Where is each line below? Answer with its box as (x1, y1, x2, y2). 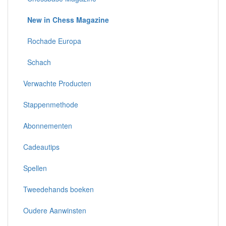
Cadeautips (23, 142, 60, 152)
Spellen (23, 163, 47, 174)
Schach (23, 57, 51, 68)
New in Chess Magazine (27, 15, 109, 25)
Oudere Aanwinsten (23, 205, 86, 216)
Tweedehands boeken (23, 184, 94, 195)
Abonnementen (23, 121, 72, 131)
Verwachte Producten (23, 78, 91, 89)
